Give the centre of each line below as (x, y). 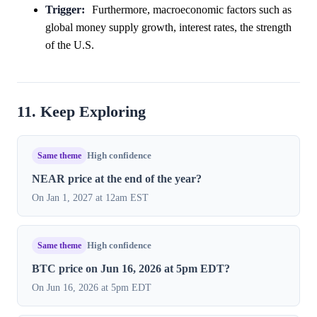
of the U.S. (70, 45)
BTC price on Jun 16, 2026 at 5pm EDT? (131, 269)
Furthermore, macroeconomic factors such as (191, 10)
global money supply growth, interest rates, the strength (168, 28)
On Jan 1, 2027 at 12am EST (90, 198)
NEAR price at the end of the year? (117, 179)
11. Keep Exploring (81, 112)
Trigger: (65, 10)
